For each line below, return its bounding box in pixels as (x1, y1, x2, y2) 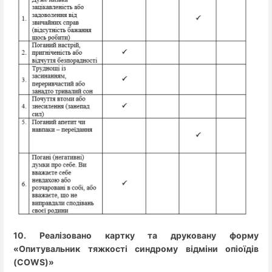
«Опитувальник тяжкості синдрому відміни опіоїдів (13, 243, 259, 254)
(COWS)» (13, 257, 54, 268)
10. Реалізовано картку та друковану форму (13, 230, 259, 241)
